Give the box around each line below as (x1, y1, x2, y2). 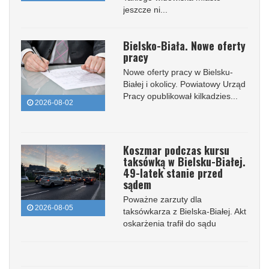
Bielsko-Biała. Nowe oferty (123, 37, 246, 53)
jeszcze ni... (123, 4, 168, 14)
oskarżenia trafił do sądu (123, 219, 216, 229)
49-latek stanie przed (123, 165, 223, 181)
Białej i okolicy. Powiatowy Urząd (123, 79, 246, 89)
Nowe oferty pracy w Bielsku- (123, 67, 233, 77)
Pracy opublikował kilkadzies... (123, 91, 238, 101)
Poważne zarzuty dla (123, 195, 202, 205)
